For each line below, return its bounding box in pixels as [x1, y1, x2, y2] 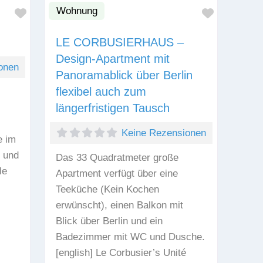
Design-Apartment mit [56, 52, 170, 66]
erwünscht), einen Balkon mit [56, 200, 184, 211]
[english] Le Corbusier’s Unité [56, 247, 187, 259]
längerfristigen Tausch [56, 102, 170, 115]
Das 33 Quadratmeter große [56, 152, 179, 164]
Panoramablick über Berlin [56, 69, 193, 82]
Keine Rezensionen [121, 127, 206, 139]
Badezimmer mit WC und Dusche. [56, 231, 205, 243]
